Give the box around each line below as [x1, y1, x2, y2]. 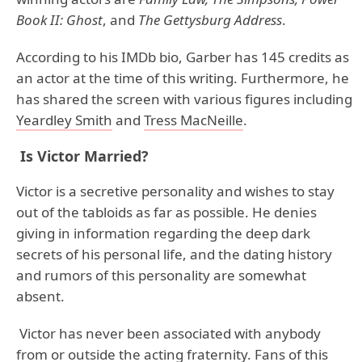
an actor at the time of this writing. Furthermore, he [16, 69, 349, 88]
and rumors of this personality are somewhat [16, 266, 306, 285]
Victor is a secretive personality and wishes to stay [16, 182, 335, 201]
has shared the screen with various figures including [16, 90, 352, 109]
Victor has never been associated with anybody [16, 324, 321, 343]
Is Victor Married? [16, 146, 149, 166]
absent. [16, 287, 65, 306]
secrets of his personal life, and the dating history [16, 245, 332, 264]
